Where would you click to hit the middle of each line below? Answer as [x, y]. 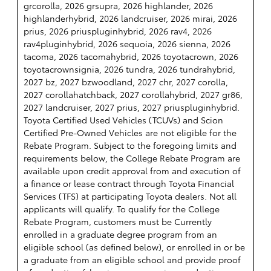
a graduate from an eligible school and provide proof [132, 259]
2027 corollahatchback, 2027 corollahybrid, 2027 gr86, [133, 94]
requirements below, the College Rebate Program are [132, 158]
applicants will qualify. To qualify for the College [122, 208]
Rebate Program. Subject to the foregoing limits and [130, 145]
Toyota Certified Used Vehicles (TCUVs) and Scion [123, 119]
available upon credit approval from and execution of [132, 170]
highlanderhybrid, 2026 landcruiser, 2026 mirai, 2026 [130, 18]
